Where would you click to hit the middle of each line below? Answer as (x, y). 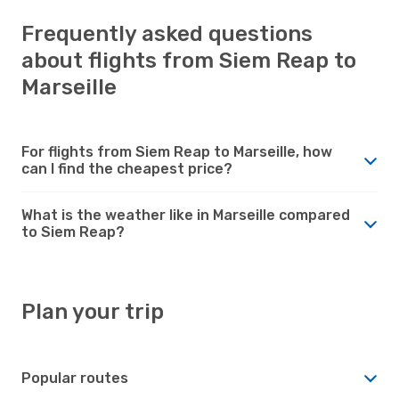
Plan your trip (93, 311)
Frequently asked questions (167, 33)
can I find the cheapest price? (127, 168)
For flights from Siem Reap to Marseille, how (177, 151)
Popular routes (75, 378)
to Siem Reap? (73, 232)
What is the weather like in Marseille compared (186, 215)
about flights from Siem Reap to (189, 60)
